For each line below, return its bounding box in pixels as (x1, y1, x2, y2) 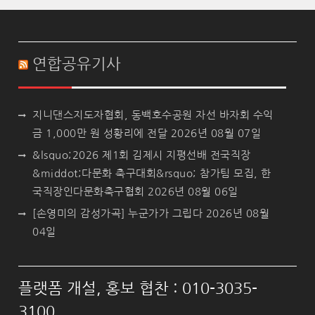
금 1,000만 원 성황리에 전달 (32, 127, 168, 139)
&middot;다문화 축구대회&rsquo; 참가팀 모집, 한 (32, 167, 271, 179)
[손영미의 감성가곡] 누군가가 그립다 (32, 207, 203, 219)
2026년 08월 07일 (170, 127, 262, 139)
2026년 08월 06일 (148, 186, 238, 197)
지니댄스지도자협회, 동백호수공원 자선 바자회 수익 (32, 109, 274, 120)
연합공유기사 (32, 56, 122, 72)
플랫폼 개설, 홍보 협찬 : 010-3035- (18, 280, 258, 296)
